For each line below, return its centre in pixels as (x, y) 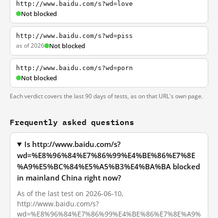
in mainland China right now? (69, 178)
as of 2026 (30, 45)
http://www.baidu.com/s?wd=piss (74, 36)
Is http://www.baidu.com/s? (73, 144)
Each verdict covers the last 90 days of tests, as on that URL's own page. (106, 96)
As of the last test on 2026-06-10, (70, 193)
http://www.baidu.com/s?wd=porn (74, 68)
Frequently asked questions (72, 122)
